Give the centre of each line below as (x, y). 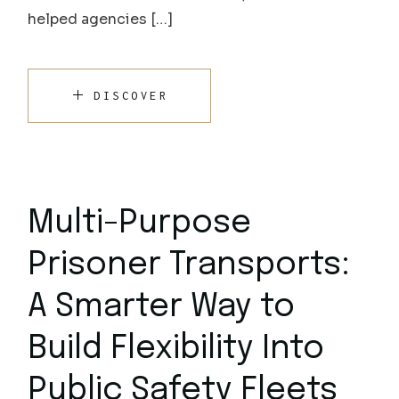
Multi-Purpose (140, 223)
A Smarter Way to (162, 307)
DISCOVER (131, 95)
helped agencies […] (101, 19)
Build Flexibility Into (176, 349)
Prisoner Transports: (189, 265)
